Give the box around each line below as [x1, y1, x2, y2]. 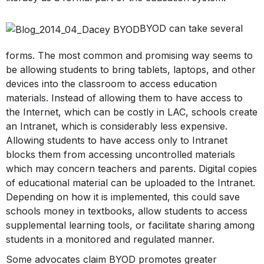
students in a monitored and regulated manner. [6, 233, 214, 245]
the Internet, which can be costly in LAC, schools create [6, 106, 258, 118]
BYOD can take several [140, 22, 243, 35]
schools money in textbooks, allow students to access [6, 205, 247, 217]
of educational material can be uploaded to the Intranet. [6, 177, 255, 189]
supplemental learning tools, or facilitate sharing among [6, 219, 255, 231]
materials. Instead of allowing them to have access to [6, 92, 243, 104]
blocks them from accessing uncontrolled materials [6, 148, 235, 160]
